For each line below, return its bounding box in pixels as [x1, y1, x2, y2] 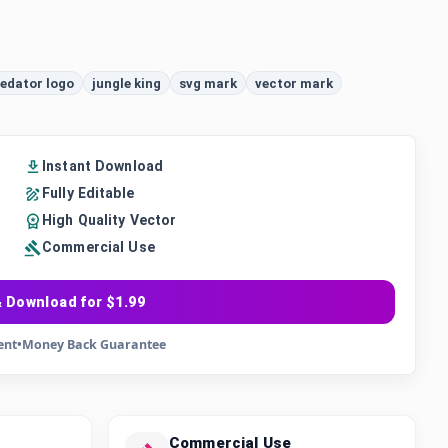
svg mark [179, 75, 237, 91]
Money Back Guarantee [21, 336, 166, 353]
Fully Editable [42, 185, 134, 201]
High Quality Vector [42, 212, 177, 228]
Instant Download [42, 158, 164, 174]
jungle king [92, 75, 161, 91]
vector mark [255, 75, 333, 91]
